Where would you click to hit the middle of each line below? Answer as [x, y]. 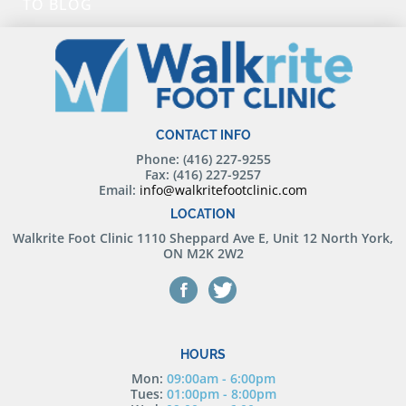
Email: [119, 190]
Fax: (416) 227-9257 [203, 175]
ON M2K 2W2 [203, 254]
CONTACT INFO [203, 135]
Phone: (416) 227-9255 [203, 159]
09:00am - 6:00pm [221, 379]
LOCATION [203, 214]
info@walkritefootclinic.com [223, 190]
